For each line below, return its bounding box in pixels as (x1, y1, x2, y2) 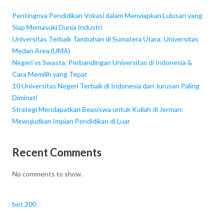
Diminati (12, 93, 37, 102)
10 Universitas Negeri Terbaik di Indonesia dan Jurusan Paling (12, 82, 199, 90)
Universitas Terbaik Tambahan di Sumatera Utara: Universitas (12, 35, 198, 44)
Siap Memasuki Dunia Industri (12, 23, 102, 32)
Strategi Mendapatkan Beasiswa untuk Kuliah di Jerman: (12, 105, 183, 114)
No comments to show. (12, 170, 83, 178)
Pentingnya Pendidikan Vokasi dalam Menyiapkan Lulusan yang (12, 11, 202, 20)
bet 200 (12, 199, 36, 208)
